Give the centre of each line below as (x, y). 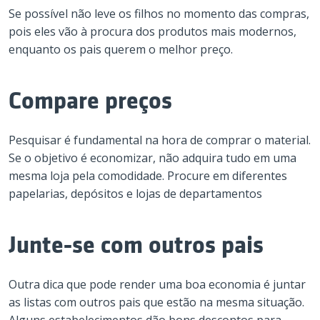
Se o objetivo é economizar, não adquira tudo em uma (152, 158)
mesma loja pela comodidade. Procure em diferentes (148, 176)
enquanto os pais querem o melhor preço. (121, 49)
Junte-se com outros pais (136, 245)
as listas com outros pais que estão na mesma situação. (156, 302)
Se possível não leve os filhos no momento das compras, (159, 14)
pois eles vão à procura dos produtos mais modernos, (152, 31)
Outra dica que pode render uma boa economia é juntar (157, 284)
